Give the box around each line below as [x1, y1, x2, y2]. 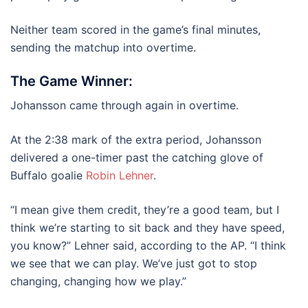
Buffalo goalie [10, 168, 86, 182]
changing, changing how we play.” [10, 274, 186, 288]
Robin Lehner [86, 168, 153, 182]
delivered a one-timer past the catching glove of [10, 151, 263, 164]
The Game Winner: [10, 73, 133, 89]
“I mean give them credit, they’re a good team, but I [10, 203, 279, 217]
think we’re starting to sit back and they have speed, [10, 221, 285, 234]
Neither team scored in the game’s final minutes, [10, 23, 261, 36]
